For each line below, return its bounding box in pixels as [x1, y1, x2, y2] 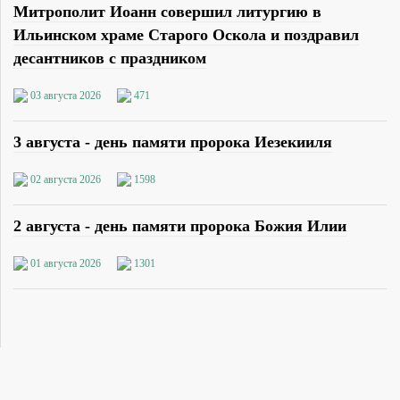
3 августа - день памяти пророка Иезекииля [13, 132, 332, 151]
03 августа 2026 [30, 88, 101, 102]
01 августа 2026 [30, 257, 101, 271]
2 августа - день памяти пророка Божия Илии [13, 217, 346, 235]
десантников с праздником [13, 48, 206, 67]
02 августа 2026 [30, 173, 101, 186]
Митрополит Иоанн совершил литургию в [13, 2, 321, 21]
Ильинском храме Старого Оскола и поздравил [13, 25, 359, 44]
